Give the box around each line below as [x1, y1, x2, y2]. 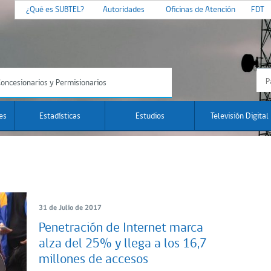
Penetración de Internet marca [39, 221, 203, 235]
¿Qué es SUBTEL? [26, 5, 84, 15]
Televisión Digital [211, 112, 269, 121]
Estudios [135, 112, 165, 121]
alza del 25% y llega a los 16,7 [39, 237, 207, 251]
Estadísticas [39, 112, 80, 121]
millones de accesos [39, 252, 148, 267]
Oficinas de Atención [166, 5, 235, 15]
